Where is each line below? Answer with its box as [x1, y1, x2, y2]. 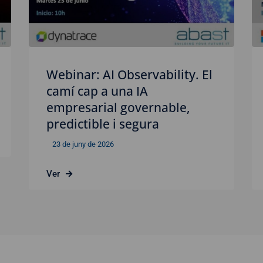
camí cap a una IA [46, 83, 148, 100]
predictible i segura [46, 116, 159, 133]
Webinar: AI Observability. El [46, 66, 213, 83]
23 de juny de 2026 [52, 140, 114, 149]
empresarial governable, [46, 99, 190, 116]
